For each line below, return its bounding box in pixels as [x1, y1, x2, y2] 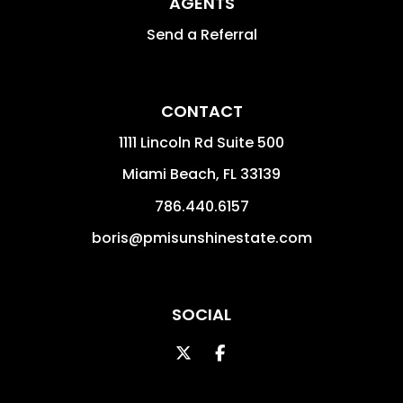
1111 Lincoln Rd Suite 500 [119, 131, 284, 153]
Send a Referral [146, 23, 257, 45]
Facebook [223, 340, 304, 363]
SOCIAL [172, 302, 231, 326]
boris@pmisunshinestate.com [91, 227, 312, 248]
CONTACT [160, 99, 243, 122]
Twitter [191, 340, 248, 363]
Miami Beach [122, 163, 216, 184]
